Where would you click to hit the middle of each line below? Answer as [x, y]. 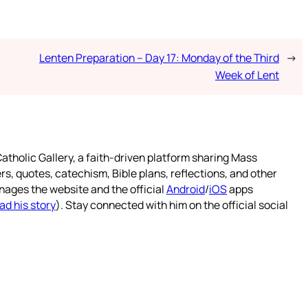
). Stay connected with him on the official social [172, 205]
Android [186, 189]
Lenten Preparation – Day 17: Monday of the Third [159, 58]
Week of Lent [247, 75]
